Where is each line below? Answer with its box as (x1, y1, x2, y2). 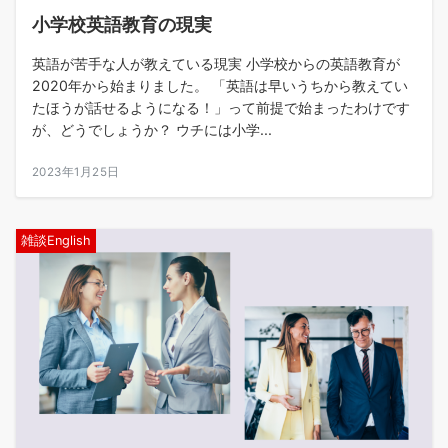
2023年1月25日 (32, 165, 120, 179)
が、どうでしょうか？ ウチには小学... (32, 121, 272, 138)
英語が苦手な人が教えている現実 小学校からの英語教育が (32, 55, 400, 72)
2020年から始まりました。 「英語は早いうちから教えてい (32, 77, 408, 94)
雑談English (21, 233, 91, 248)
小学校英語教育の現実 (32, 13, 212, 35)
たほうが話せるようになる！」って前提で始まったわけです (32, 99, 410, 116)
